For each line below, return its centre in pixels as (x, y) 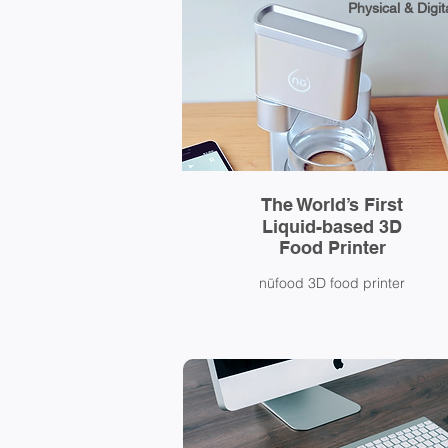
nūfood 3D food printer (331, 283)
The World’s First (332, 204)
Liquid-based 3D (332, 226)
